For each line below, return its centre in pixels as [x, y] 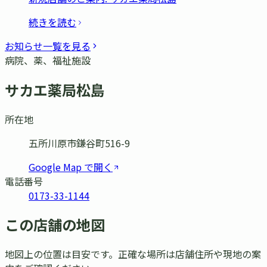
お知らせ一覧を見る [48, 46]
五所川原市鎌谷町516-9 [79, 143]
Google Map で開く [71, 167]
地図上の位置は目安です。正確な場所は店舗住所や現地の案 [133, 254]
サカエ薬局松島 [55, 89]
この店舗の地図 [55, 225]
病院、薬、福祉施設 [48, 60]
